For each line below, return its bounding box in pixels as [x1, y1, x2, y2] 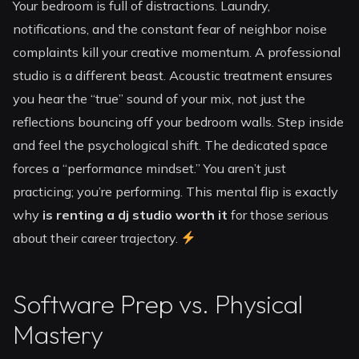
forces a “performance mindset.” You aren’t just [13, 160, 287, 177]
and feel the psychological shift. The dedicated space [13, 137, 329, 154]
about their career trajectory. [13, 230, 182, 247]
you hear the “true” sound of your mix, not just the [13, 91, 306, 107]
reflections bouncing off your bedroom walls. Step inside [13, 114, 345, 131]
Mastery [13, 318, 104, 351]
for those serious [228, 207, 329, 224]
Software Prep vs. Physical [13, 288, 304, 321]
